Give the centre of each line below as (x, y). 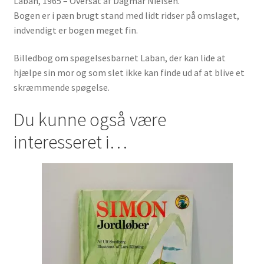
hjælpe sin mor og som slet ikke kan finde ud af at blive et (129, 73)
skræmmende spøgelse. (61, 88)
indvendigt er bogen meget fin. (75, 30)
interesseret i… (70, 142)
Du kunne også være (90, 120)
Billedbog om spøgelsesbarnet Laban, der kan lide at (119, 58)
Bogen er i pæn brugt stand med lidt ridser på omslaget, (126, 15)
